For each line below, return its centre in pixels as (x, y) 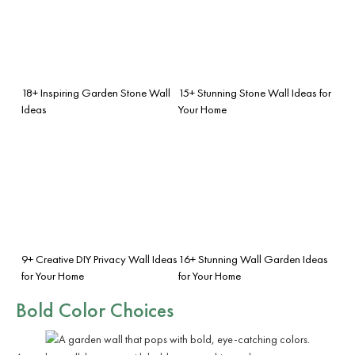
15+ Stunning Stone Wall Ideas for (255, 92)
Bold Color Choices (95, 309)
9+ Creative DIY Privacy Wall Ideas (99, 259)
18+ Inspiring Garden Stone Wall (96, 92)
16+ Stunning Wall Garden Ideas (253, 259)
